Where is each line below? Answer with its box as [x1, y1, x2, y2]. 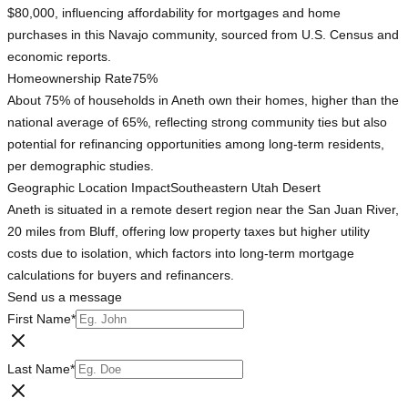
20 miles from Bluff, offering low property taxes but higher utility [7, 224, 370, 240]
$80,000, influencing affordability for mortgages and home [7, 5, 341, 21]
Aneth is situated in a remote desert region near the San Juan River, [7, 202, 399, 218]
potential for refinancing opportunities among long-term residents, [7, 137, 384, 152]
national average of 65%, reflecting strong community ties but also [7, 115, 387, 130]
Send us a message [7, 290, 122, 305]
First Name [7, 311, 71, 327]
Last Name [7, 362, 70, 377]
